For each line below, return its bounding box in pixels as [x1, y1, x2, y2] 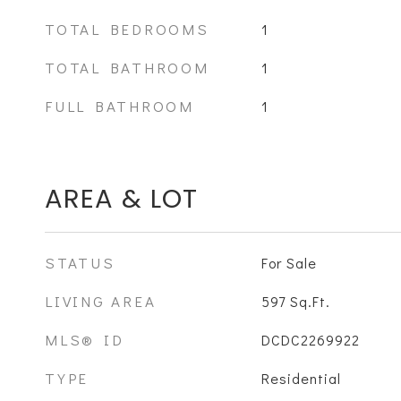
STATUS [45, 252, 115, 273]
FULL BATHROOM [45, 96, 194, 116]
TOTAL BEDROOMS [45, 19, 209, 39]
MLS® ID [45, 329, 124, 350]
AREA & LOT [45, 181, 198, 217]
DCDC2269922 [260, 330, 360, 349]
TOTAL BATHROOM [45, 57, 209, 78]
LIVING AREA [45, 291, 157, 311]
